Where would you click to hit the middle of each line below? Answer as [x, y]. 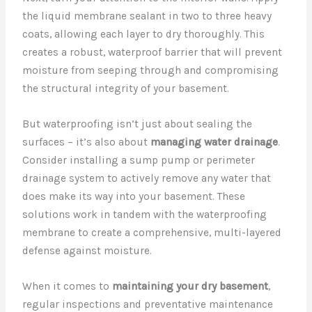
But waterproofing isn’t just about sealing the [138, 124]
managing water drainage [214, 142]
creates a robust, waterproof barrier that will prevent [153, 53]
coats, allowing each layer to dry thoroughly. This [144, 34]
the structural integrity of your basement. [126, 89]
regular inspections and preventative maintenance [148, 304]
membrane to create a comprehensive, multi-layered [152, 233]
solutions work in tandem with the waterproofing [145, 215]
